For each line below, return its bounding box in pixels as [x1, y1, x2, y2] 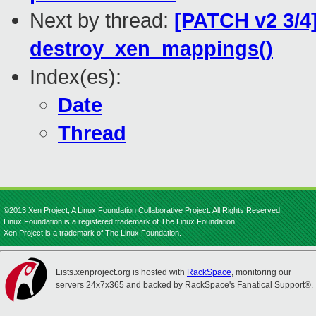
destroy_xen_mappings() [30, 37, 273, 61]
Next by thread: [30, 8, 174, 32]
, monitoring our [231, 267, 291, 277]
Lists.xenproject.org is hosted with [56, 267, 187, 277]
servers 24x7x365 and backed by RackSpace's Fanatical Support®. [56, 280, 313, 290]
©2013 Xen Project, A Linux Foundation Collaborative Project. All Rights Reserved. [4, 206, 282, 214]
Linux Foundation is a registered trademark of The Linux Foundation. [4, 217, 237, 226]
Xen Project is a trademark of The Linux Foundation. [4, 229, 181, 237]
